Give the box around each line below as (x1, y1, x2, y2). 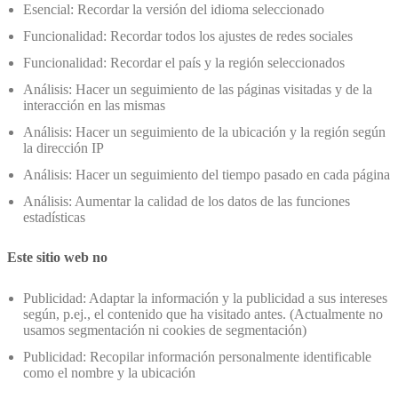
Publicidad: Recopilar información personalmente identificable (23, 348, 371, 364)
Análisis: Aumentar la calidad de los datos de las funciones (23, 194, 350, 210)
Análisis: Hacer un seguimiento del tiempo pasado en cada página (23, 167, 390, 183)
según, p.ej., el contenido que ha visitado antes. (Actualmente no (23, 306, 383, 322)
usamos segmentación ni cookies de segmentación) (23, 322, 306, 338)
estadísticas (23, 210, 85, 226)
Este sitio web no (7, 250, 107, 266)
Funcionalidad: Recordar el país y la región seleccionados (23, 55, 345, 71)
